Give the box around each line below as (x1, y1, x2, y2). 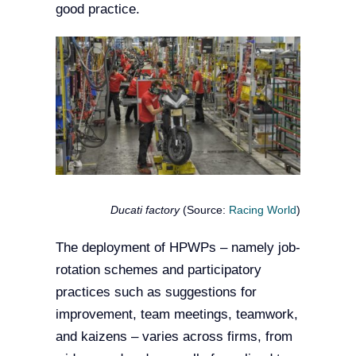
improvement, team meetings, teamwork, (55, 306, 298, 322)
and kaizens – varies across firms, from (55, 328, 292, 344)
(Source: (180, 203, 230, 216)
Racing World (229, 203, 297, 216)
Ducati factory (110, 203, 180, 216)
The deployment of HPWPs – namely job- (55, 239, 300, 255)
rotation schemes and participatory (55, 261, 261, 277)
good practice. (55, 2, 140, 17)
